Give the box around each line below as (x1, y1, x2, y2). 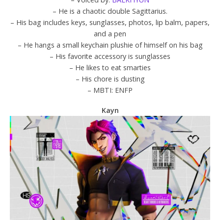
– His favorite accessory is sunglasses (50, 52, 170, 61)
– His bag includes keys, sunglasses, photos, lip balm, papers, (10, 18, 210, 27)
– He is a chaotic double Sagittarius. (53, 6, 167, 16)
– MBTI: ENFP (87, 85, 133, 95)
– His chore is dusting (75, 74, 145, 84)
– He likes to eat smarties (69, 63, 151, 73)
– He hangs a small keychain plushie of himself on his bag (17, 40, 203, 50)
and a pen (94, 29, 126, 39)
